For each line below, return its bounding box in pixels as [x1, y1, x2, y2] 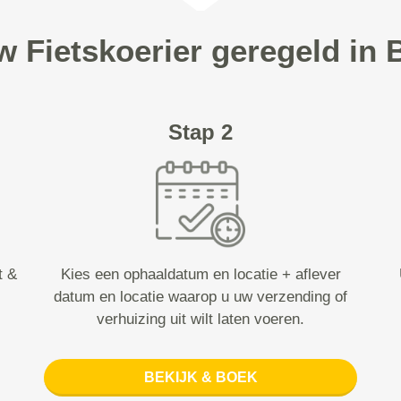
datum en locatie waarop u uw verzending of [54, 288, 347, 305]
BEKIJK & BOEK [143, 370, 258, 385]
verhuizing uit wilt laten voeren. [97, 311, 304, 328]
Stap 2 [168, 120, 233, 144]
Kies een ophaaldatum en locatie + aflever [60, 266, 341, 283]
